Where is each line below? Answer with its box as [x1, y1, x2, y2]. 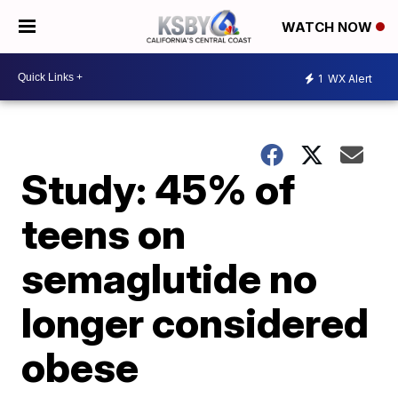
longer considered [21, 298, 370, 347]
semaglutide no [21, 253, 318, 303]
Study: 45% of [21, 164, 296, 214]
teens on [21, 209, 187, 259]
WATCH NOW [282, 19, 376, 36]
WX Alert [325, 71, 372, 85]
